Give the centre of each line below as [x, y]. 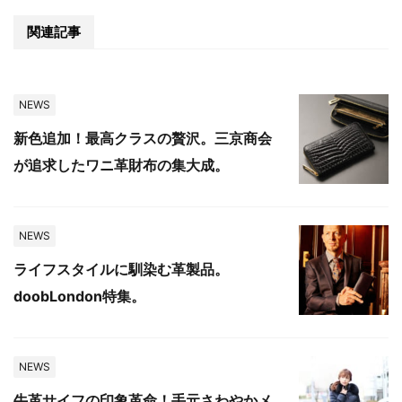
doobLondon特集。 [79, 296]
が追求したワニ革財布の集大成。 [121, 165]
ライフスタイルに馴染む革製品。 [121, 269]
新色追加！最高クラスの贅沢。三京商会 [143, 138]
